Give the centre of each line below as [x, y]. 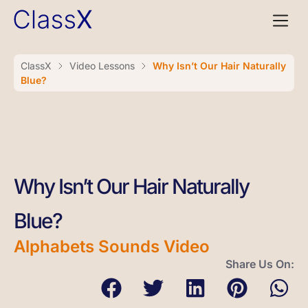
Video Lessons [102, 66]
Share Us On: [260, 264]
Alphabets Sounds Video [112, 246]
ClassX [36, 66]
